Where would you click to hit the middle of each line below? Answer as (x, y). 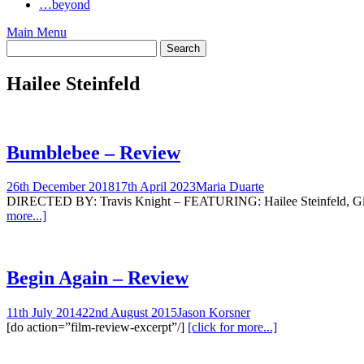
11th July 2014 (44, 313)
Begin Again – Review (97, 278)
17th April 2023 (155, 187)
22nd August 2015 (130, 313)
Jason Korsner (214, 313)
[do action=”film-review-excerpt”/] (97, 327)
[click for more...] (232, 327)
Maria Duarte (230, 187)
